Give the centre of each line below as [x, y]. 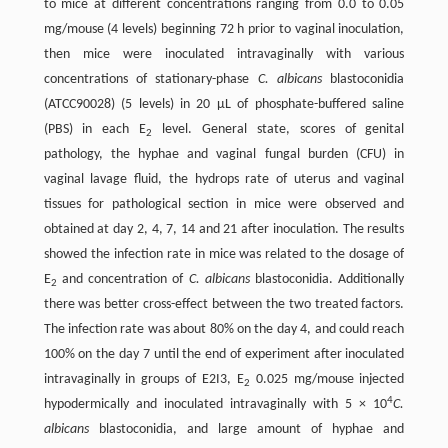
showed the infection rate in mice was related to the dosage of [224, 254]
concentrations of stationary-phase [150, 79]
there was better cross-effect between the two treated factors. [224, 304]
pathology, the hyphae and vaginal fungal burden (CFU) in [224, 154]
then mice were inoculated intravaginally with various [224, 54]
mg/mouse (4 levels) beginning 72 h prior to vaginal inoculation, [224, 29]
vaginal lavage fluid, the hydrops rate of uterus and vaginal [224, 179]
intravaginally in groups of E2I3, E [143, 379]
